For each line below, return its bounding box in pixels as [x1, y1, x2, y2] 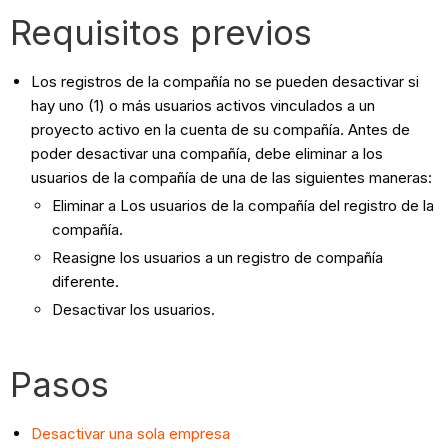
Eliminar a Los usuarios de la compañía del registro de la [52, 196, 435, 216]
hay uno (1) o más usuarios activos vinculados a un [31, 96, 376, 116]
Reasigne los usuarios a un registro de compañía [52, 247, 384, 267]
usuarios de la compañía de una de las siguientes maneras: [31, 168, 433, 188]
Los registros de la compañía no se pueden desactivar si [31, 72, 420, 92]
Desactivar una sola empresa [31, 423, 231, 443]
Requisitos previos [10, 11, 313, 54]
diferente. [52, 271, 120, 291]
